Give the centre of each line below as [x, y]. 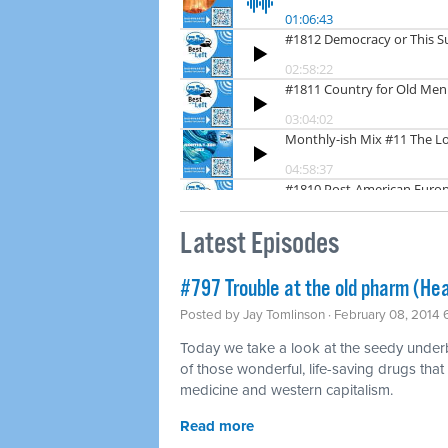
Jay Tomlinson [284, 314]
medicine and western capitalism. [286, 389]
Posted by [211, 314]
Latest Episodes [259, 244]
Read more [217, 425]
